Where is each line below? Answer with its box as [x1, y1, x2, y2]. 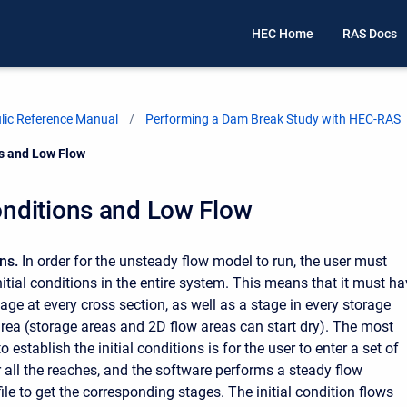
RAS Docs [342, 26, 397, 42]
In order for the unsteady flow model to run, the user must [18, 253, 387, 270]
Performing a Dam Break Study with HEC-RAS [145, 112, 401, 126]
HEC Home [252, 26, 313, 42]
